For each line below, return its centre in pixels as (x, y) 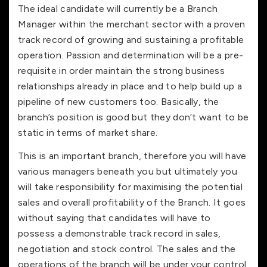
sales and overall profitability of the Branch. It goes (132, 202)
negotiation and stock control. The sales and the (127, 249)
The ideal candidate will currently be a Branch (118, 9)
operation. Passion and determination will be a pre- (131, 55)
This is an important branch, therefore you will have (132, 156)
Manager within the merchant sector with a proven (132, 24)
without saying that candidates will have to (114, 218)
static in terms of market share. (88, 133)
